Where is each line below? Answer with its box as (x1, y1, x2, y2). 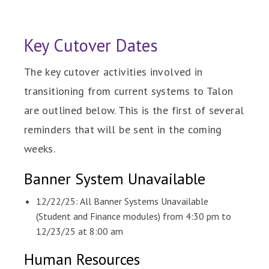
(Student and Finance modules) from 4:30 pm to (36, 210, 231, 222)
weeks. (24, 142, 56, 156)
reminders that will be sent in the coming (24, 122, 222, 136)
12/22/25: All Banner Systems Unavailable (36, 195, 208, 207)
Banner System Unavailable (24, 169, 205, 189)
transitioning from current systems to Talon (24, 84, 234, 98)
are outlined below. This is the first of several (24, 103, 244, 117)
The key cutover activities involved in (24, 65, 203, 79)
